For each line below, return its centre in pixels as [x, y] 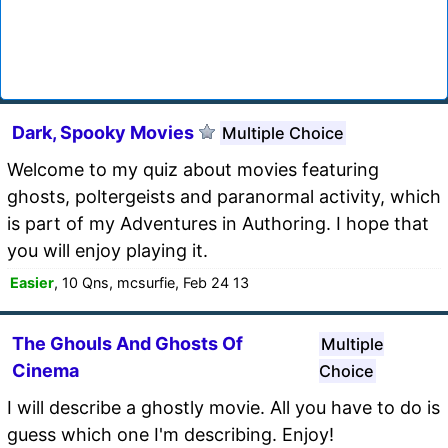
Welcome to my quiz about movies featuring [193, 169]
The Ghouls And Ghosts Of [127, 343]
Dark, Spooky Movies [103, 132]
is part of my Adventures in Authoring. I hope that [218, 223]
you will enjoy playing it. [107, 250]
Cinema [45, 370]
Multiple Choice [283, 132]
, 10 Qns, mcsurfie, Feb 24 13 [151, 282]
